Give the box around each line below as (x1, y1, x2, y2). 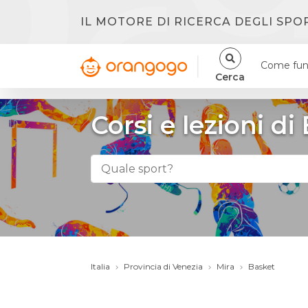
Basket (248, 261, 275, 272)
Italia (91, 261, 110, 272)
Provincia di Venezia (124, 261, 203, 272)
